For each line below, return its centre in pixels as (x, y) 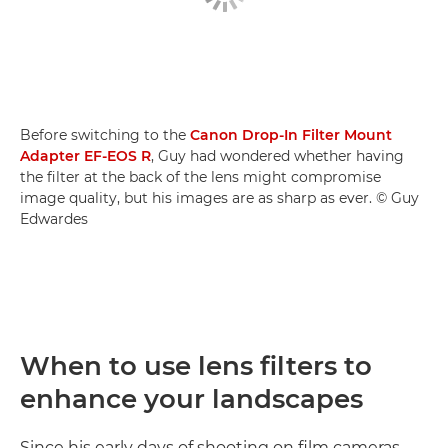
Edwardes (54, 219)
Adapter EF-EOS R (85, 156)
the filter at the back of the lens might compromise (200, 177)
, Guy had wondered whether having (277, 156)
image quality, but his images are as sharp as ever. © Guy (219, 198)
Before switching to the (105, 135)
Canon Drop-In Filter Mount (291, 135)
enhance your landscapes (191, 399)
